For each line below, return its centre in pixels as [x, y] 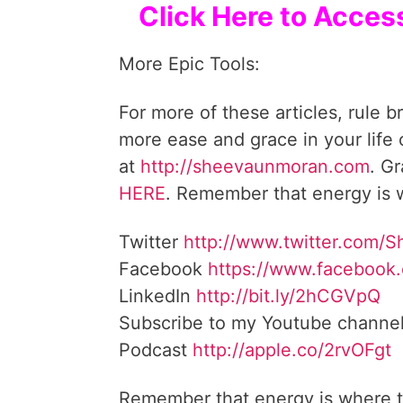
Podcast [156, 350]
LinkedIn [157, 296]
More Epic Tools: [189, 64]
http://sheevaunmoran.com [255, 166]
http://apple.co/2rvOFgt [292, 350]
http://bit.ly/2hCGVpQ [288, 296]
